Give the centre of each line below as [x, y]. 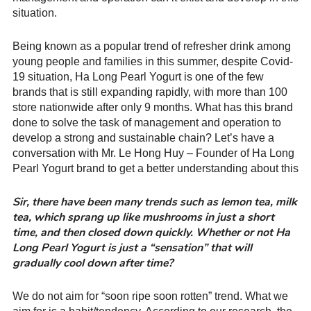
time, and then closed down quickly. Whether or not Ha [151, 233]
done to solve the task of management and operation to [147, 123]
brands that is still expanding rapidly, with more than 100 [150, 92]
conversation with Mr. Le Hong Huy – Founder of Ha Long [153, 153]
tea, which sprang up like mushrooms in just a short [143, 218]
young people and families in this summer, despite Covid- [153, 62]
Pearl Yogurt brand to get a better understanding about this [155, 169]
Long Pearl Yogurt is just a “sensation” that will [132, 248]
